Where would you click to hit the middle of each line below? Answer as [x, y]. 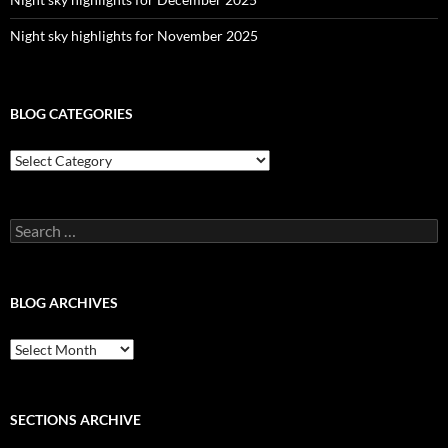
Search [30, 226]
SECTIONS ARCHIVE [75, 419]
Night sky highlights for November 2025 [134, 35]
